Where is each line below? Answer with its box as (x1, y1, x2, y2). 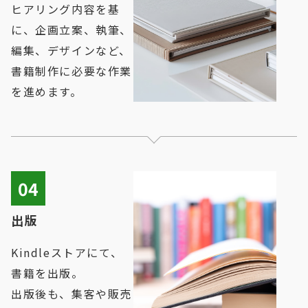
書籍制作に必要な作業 (11, 63, 132, 80)
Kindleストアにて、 (11, 244, 123, 261)
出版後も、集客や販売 (11, 285, 133, 302)
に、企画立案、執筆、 (11, 21, 133, 38)
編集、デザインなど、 (11, 42, 131, 59)
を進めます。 (11, 83, 82, 100)
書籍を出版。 (11, 265, 84, 282)
